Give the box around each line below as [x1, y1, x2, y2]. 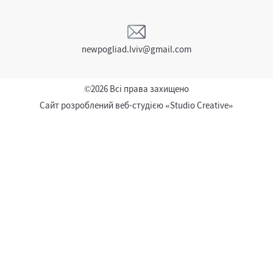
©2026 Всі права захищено [84, 83, 189, 94]
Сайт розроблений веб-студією [40, 99, 165, 111]
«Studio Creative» [165, 99, 233, 111]
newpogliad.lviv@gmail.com [82, 43, 191, 55]
